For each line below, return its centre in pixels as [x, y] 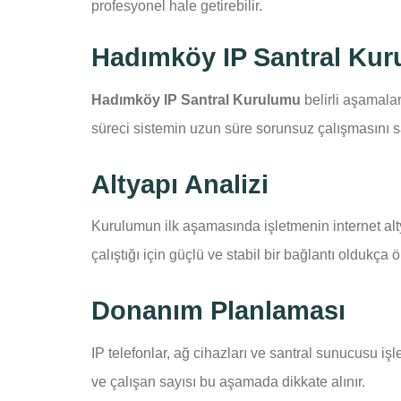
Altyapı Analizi [180, 184]
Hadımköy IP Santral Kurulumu [196, 99]
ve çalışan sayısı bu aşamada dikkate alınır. [228, 381]
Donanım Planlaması [218, 311]
